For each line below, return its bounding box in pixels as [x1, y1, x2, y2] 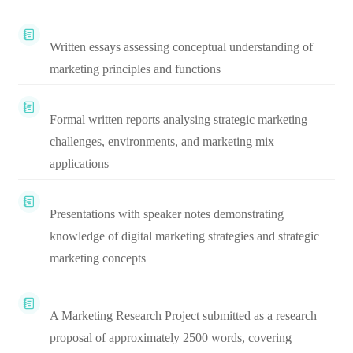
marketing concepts [50, 251, 146, 265]
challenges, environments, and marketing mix [50, 135, 274, 148]
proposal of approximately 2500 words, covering [50, 331, 292, 344]
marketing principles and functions [50, 62, 221, 76]
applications [50, 157, 109, 170]
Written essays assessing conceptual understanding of [50, 40, 313, 54]
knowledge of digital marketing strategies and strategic [50, 229, 319, 243]
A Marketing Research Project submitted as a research [50, 309, 317, 322]
